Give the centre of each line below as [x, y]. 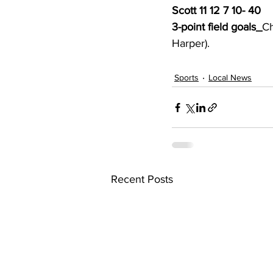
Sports [186, 77]
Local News [230, 77]
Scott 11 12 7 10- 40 [216, 11]
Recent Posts [142, 179]
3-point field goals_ [217, 27]
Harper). [192, 44]
